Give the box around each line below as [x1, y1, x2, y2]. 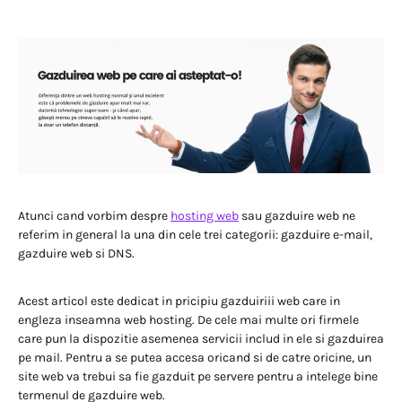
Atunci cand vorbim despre [18, 207, 170, 223]
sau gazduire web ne [239, 207, 355, 223]
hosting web [170, 207, 239, 223]
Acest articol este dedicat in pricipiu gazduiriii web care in [18, 293, 340, 309]
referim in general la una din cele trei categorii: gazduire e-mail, [18, 226, 372, 242]
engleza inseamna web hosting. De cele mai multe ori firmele [18, 311, 359, 328]
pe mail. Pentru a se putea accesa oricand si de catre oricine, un [18, 349, 371, 365]
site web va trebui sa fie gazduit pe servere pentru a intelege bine [18, 368, 378, 384]
